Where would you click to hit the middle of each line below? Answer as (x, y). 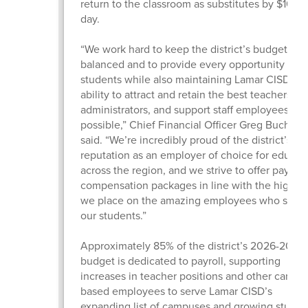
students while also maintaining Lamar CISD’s (189, 79)
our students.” (114, 215)
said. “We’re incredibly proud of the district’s (186, 140)
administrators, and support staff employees (184, 109)
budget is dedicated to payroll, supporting (180, 261)
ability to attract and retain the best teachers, (187, 94)
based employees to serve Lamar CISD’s (176, 291)
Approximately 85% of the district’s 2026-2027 (192, 245)
